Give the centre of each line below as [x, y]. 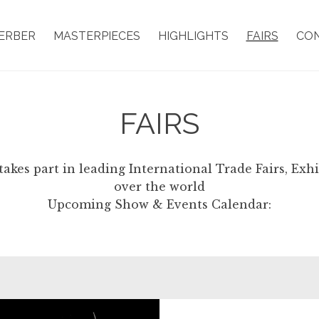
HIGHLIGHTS [193, 36]
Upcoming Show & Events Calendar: [159, 204]
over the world [159, 186]
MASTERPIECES [96, 36]
